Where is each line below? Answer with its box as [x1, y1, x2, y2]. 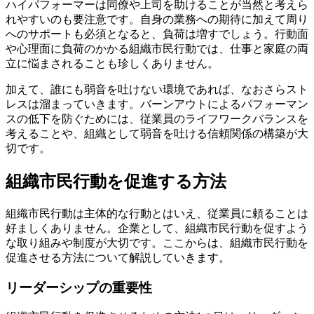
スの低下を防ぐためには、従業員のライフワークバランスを [6, 113, 308, 125]
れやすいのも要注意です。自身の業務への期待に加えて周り [6, 13, 308, 26]
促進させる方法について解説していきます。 [6, 251, 230, 264]
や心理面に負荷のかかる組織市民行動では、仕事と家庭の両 [6, 43, 308, 55]
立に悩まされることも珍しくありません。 [6, 57, 219, 70]
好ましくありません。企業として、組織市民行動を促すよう [6, 221, 308, 234]
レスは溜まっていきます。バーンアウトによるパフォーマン [6, 98, 308, 111]
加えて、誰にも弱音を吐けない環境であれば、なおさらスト [6, 83, 308, 96]
